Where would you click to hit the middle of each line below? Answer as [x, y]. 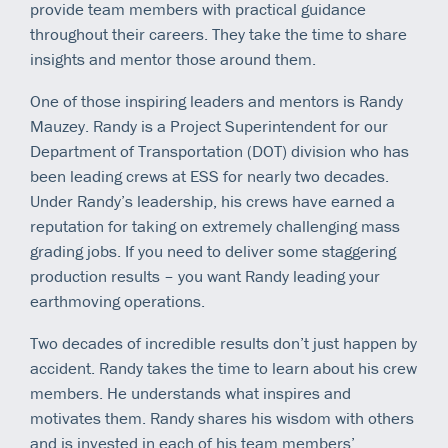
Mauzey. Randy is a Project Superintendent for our [209, 125]
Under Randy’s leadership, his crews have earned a [212, 200]
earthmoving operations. [117, 300]
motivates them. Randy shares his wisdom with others [222, 417]
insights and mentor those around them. [173, 58]
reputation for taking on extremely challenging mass [215, 225]
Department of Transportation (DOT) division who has [219, 150]
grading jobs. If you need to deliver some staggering [213, 250]
